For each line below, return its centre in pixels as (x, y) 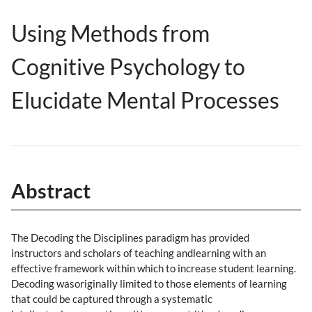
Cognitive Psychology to (128, 66)
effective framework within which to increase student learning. (154, 268)
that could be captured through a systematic (112, 299)
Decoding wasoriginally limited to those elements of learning (149, 284)
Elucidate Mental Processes (145, 100)
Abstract (51, 190)
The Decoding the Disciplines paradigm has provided (130, 238)
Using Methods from (110, 33)
